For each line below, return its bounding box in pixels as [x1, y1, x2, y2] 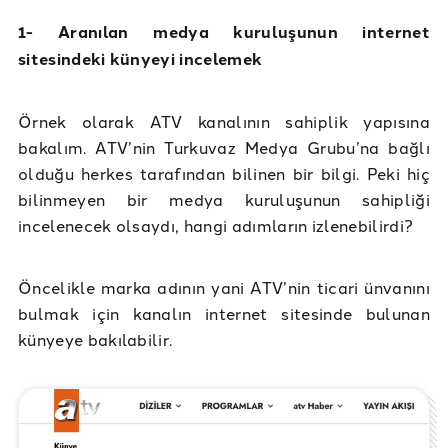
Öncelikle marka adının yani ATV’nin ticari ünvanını [18, 276, 430, 299]
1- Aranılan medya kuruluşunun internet [18, 20, 430, 44]
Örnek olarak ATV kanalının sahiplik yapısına [18, 110, 430, 133]
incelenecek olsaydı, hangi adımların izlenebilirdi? [18, 214, 414, 237]
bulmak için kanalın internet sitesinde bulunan [18, 302, 430, 325]
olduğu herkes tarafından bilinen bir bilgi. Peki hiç [18, 162, 430, 185]
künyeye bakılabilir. [18, 328, 173, 351]
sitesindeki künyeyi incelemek [18, 47, 263, 71]
